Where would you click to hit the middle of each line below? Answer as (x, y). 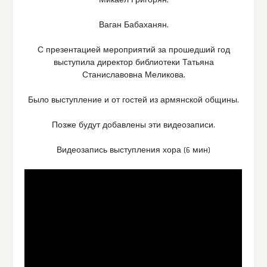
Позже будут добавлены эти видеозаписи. (133, 125)
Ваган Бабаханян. (133, 25)
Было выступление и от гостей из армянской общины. (133, 100)
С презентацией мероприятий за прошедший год (133, 50)
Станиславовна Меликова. (133, 75)
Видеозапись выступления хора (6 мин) (133, 150)
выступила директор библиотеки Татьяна (133, 63)
